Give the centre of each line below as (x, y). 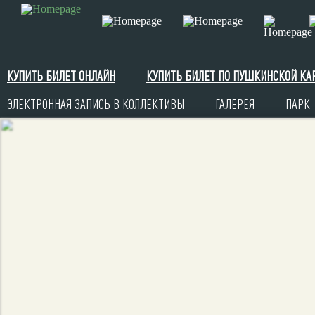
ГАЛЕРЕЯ (235, 104)
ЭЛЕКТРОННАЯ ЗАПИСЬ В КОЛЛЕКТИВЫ (96, 104)
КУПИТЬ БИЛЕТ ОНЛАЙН (61, 76)
